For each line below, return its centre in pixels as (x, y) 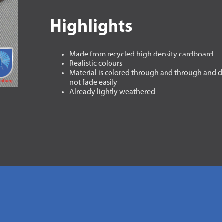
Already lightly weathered (112, 92)
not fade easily (93, 83)
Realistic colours (96, 64)
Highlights (91, 27)
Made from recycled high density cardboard (141, 55)
